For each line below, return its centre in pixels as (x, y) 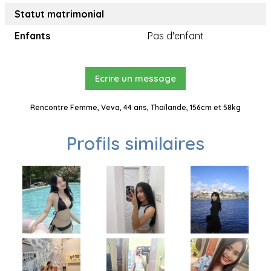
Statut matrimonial (59, 14)
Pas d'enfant (176, 36)
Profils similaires (135, 143)
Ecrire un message (135, 78)
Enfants (32, 36)
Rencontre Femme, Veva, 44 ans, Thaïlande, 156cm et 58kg (135, 107)
